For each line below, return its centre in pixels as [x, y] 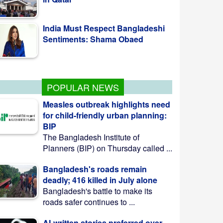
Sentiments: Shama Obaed [93, 9]
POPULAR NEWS [83, 87]
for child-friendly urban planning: [105, 115]
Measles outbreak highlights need [107, 104]
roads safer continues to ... [89, 202]
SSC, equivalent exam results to [103, 38]
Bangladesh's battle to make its [98, 191]
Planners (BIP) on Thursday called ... [108, 148]
